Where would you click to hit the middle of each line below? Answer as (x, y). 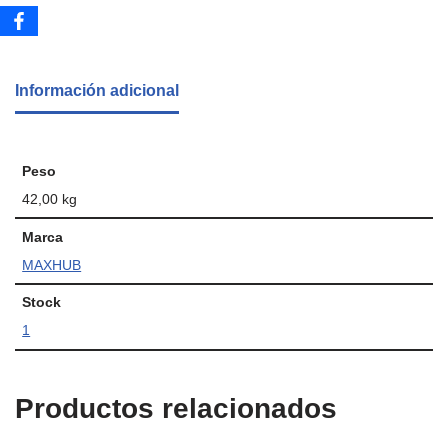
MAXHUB (52, 264)
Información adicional (97, 90)
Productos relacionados (176, 408)
